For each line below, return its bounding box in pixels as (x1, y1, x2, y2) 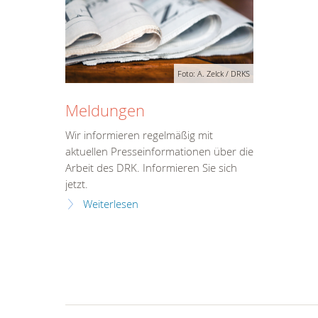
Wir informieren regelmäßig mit (65, 128, 213, 143)
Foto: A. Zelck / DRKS (177, 67, 250, 79)
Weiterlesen (83, 197, 138, 212)
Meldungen (65, 99, 145, 121)
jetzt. (65, 177, 88, 192)
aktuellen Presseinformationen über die (65, 145, 253, 159)
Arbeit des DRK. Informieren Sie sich (65, 161, 237, 175)
